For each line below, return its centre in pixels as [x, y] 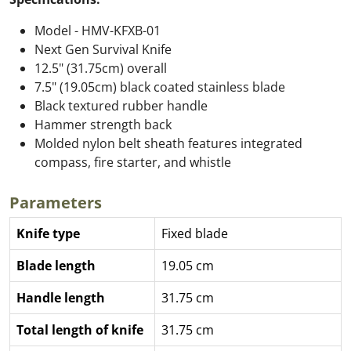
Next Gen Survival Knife [103, 49]
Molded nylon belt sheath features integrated [168, 143]
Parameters [56, 202]
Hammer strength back [103, 125]
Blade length [56, 266]
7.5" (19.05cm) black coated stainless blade [160, 87]
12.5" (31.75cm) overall [101, 68]
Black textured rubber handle [121, 106]
